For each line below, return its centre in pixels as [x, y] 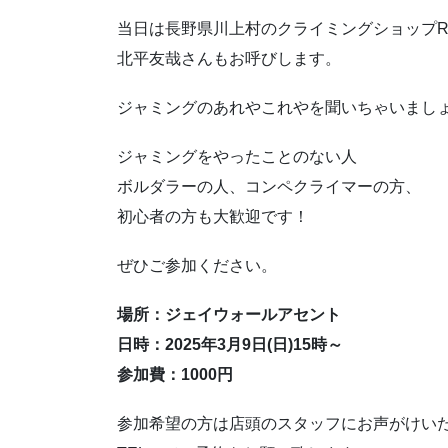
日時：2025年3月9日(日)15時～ [230, 345]
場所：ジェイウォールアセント [229, 315]
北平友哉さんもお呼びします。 [229, 58]
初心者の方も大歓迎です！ [213, 216]
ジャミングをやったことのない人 [237, 156]
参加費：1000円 [175, 375]
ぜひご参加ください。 [197, 266]
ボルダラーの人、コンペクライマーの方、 [269, 186]
